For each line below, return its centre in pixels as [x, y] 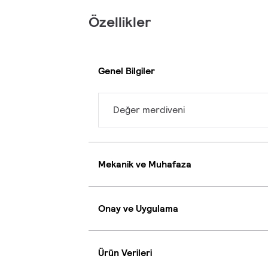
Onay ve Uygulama [138, 208]
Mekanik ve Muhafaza [145, 164]
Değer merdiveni [149, 110]
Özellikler [120, 22]
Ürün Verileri [125, 252]
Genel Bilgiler [127, 71]
